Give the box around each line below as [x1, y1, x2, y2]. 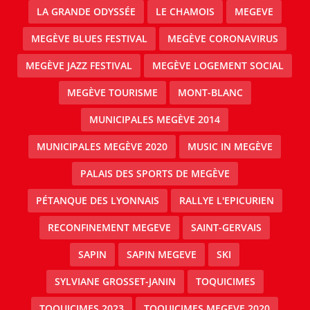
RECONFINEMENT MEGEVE [48, 220, 171, 234]
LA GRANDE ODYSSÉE [36, 4, 136, 18]
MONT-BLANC [177, 85, 243, 99]
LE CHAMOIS [155, 4, 215, 18]
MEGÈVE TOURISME [66, 85, 158, 99]
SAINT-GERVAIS [191, 220, 262, 234]
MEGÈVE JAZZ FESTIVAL [26, 58, 132, 72]
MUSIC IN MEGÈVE [188, 139, 273, 153]
